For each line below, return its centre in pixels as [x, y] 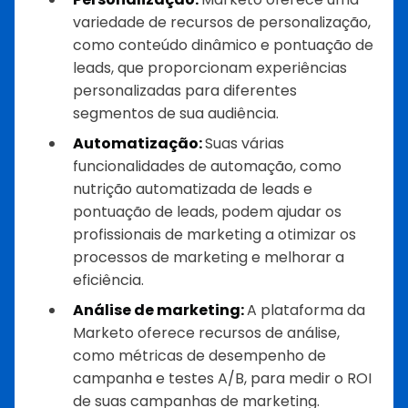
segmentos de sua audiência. [176, 114]
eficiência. [108, 280]
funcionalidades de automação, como [207, 167]
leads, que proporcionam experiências [210, 68]
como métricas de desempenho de [199, 356]
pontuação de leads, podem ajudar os [207, 212]
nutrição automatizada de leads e [193, 189]
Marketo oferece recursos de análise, [206, 333]
